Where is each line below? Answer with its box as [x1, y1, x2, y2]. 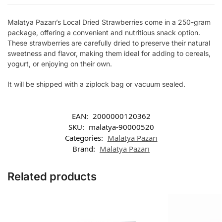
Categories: [64, 133, 105, 143]
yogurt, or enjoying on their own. [7, 59, 112, 68]
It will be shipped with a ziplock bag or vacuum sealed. [7, 79, 185, 88]
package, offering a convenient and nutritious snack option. [7, 28, 200, 37]
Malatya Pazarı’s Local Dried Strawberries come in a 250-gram [7, 18, 211, 27]
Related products [7, 170, 97, 183]
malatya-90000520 [88, 122, 154, 132]
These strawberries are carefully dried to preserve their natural [7, 39, 210, 48]
